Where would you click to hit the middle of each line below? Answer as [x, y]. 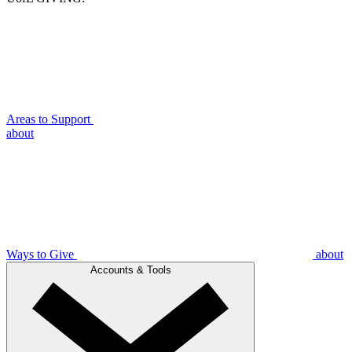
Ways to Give [42, 255]
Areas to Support [50, 119]
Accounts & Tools [130, 270]
